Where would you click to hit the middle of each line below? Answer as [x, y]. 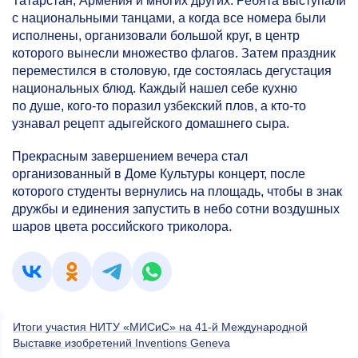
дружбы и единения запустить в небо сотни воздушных [176, 209]
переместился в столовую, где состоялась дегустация [172, 71]
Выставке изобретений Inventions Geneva [121, 343]
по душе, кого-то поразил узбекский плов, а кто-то [159, 106]
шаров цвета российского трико [106, 227]
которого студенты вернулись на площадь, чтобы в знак [177, 192]
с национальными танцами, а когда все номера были [169, 18]
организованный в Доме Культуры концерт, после [159, 174]
